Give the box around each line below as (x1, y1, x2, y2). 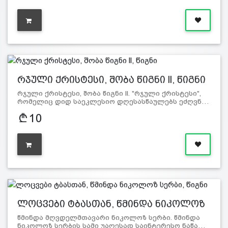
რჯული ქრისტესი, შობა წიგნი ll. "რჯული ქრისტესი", (17, 90, 201, 98)
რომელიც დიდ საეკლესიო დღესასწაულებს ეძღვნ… (17, 98, 209, 106)
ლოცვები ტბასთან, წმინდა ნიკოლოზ (17, 198, 205, 210)
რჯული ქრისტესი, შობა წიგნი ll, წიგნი (17, 74, 206, 85)
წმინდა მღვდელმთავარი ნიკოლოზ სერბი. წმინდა (17, 214, 200, 222)
